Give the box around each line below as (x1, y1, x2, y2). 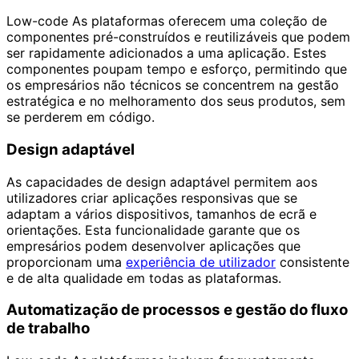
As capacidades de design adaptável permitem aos (6, 173, 317, 190)
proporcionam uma (6, 253, 126, 270)
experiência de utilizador (126, 253, 276, 270)
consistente (276, 253, 349, 270)
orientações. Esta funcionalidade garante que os (6, 221, 300, 238)
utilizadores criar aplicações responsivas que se (6, 189, 297, 206)
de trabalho (6, 319, 90, 338)
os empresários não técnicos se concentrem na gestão (6, 77, 339, 94)
